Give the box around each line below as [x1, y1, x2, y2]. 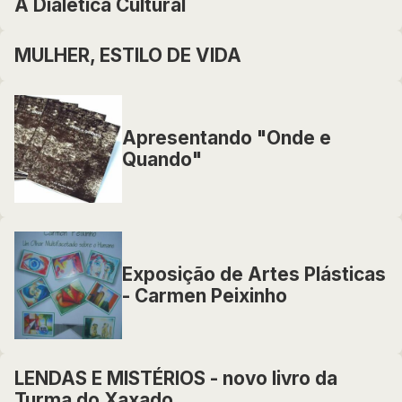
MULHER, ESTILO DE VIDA [14, 44, 241, 66]
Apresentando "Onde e [122, 127, 331, 149]
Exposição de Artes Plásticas [122, 263, 386, 285]
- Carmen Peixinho [122, 284, 287, 307]
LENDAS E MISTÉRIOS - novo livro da [14, 367, 337, 389]
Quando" [122, 148, 202, 170]
